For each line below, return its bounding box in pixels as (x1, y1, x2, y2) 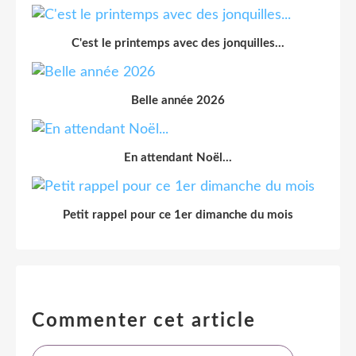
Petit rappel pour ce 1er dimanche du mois (63, 208, 293, 221)
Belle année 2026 (131, 94, 225, 106)
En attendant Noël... (124, 151, 232, 164)
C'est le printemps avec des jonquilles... (72, 37, 284, 49)
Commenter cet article (32, 311, 256, 331)
